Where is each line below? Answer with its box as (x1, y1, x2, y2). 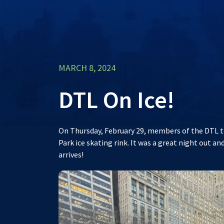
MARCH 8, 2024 (58, 62, 115, 73)
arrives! (58, 149, 83, 159)
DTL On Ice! (58, 84, 174, 114)
